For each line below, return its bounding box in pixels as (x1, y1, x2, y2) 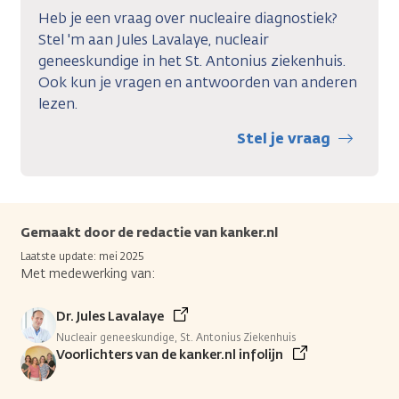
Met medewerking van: (20, 265, 155, 282)
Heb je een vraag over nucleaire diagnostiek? (38, 8, 338, 28)
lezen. (38, 94, 77, 113)
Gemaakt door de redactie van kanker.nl (20, 224, 278, 241)
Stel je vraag (237, 128, 330, 148)
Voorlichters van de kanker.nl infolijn (56, 346, 283, 363)
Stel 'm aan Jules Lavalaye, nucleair (38, 29, 269, 49)
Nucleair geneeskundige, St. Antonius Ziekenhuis (56, 330, 296, 345)
